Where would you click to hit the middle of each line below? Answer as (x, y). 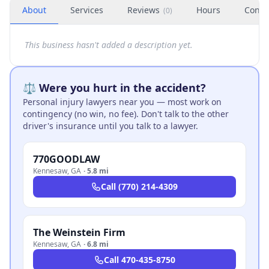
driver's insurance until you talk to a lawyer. (110, 126)
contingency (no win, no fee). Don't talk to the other (126, 114)
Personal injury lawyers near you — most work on (122, 102)
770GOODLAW (66, 159)
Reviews (144, 10)
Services (87, 10)
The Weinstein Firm (79, 232)
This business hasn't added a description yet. (109, 45)
